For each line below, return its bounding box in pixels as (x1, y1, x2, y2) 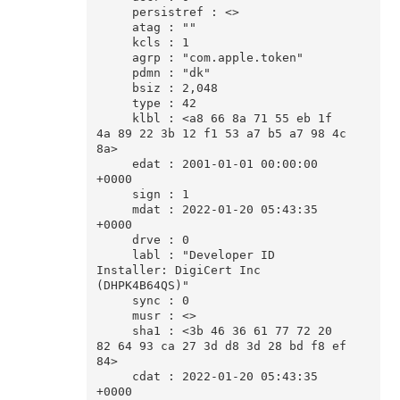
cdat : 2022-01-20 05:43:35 (96, 370, 132, 384)
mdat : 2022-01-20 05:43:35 (96, 203, 132, 217)
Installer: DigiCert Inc (96, 263, 261, 278)
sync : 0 (96, 294, 132, 308)
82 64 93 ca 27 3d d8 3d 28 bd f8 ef (96, 339, 346, 354)
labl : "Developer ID (96, 248, 132, 262)
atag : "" (96, 21, 132, 35)
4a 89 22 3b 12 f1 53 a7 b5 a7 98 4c (96, 127, 346, 141)
